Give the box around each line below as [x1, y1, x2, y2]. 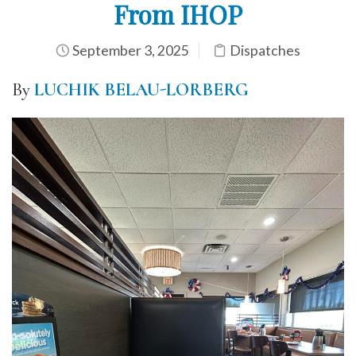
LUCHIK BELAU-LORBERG [34, 78, 249, 101]
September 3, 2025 [70, 41, 189, 59]
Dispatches [230, 41, 300, 59]
